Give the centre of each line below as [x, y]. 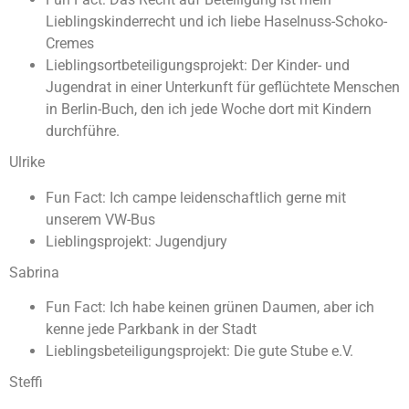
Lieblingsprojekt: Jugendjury [138, 241]
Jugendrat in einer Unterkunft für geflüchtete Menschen [223, 88]
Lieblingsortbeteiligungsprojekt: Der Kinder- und [198, 66]
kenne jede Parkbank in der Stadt [151, 330]
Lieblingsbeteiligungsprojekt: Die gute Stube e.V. [199, 351]
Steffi [26, 383]
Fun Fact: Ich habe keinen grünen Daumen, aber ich [210, 308]
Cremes [70, 44]
